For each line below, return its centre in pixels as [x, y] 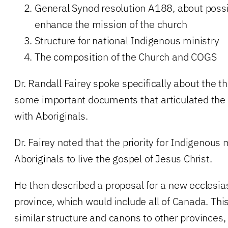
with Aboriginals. [51, 116]
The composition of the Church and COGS [126, 56]
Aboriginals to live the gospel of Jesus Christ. [113, 158]
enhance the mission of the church [111, 24]
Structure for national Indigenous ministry [127, 40]
